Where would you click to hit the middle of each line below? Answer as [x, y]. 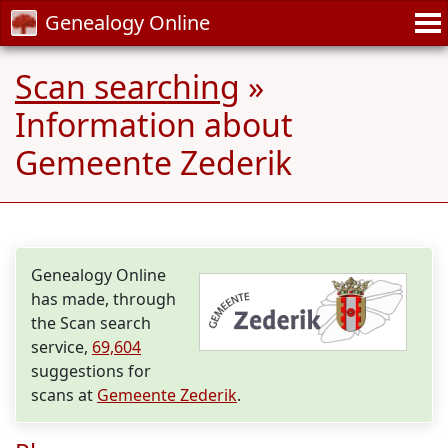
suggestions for [91, 371]
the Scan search [91, 323]
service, [61, 347]
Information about [154, 124]
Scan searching [127, 86]
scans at [64, 395]
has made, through [103, 299]
